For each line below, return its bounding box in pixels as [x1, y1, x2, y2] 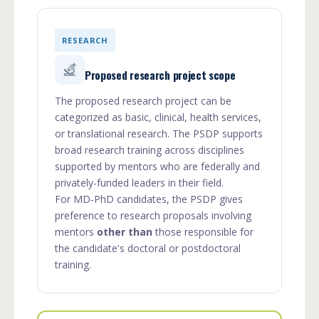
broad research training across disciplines [55, 142, 244, 157]
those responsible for [152, 224, 253, 239]
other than [97, 224, 152, 239]
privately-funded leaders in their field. [55, 175, 224, 189]
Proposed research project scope [85, 66, 236, 83]
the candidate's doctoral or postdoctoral [55, 241, 241, 255]
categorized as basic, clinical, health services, [55, 110, 261, 124]
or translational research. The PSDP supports [55, 126, 263, 140]
